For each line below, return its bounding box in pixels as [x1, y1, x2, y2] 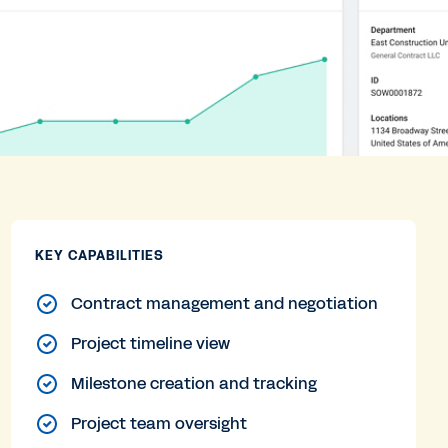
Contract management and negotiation [70, 292, 378, 315]
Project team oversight [70, 412, 247, 435]
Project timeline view [70, 332, 230, 355]
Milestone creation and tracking [70, 372, 317, 395]
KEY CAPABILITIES [34, 247, 164, 265]
